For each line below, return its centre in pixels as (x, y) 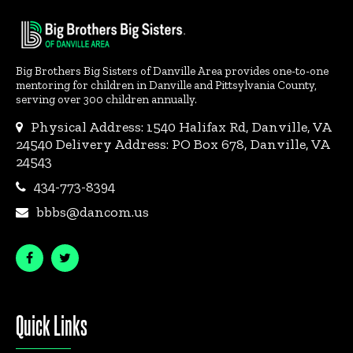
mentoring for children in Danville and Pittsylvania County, (166, 85)
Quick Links (52, 325)
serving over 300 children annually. (106, 100)
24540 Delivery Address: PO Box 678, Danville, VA (173, 145)
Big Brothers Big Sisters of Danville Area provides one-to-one (172, 71)
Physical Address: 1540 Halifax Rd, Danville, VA (181, 127)
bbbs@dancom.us (93, 212)
